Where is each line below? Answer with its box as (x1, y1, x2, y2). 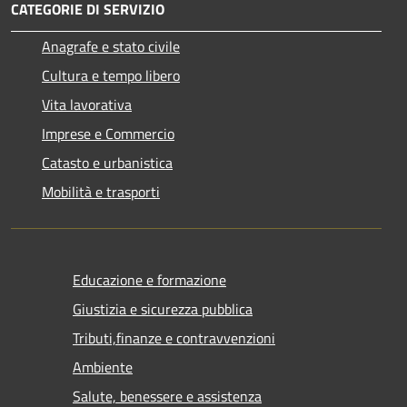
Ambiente (73, 355, 133, 378)
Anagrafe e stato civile (42, 35, 180, 57)
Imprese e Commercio (42, 122, 174, 144)
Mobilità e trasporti (42, 180, 160, 203)
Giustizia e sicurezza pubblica (73, 297, 253, 320)
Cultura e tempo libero (42, 64, 180, 86)
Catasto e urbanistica (42, 151, 173, 174)
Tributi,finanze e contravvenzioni (73, 326, 275, 349)
